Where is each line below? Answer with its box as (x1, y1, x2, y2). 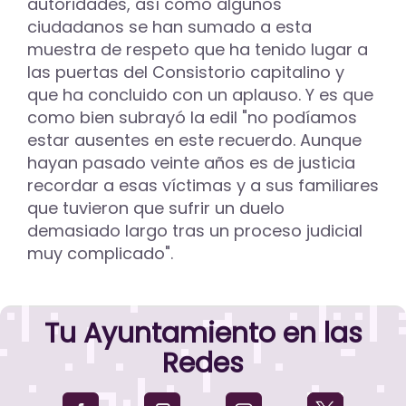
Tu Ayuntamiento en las (43, 314, 362, 353)
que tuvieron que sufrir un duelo (27, 196, 285, 219)
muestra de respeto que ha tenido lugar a (27, 37, 368, 61)
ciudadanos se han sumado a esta (27, 14, 312, 38)
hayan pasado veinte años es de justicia (27, 150, 355, 174)
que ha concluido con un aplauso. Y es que (27, 82, 373, 106)
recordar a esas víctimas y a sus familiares (27, 173, 379, 197)
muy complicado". (27, 241, 173, 265)
